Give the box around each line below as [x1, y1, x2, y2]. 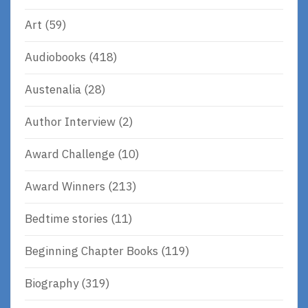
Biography [25, 276, 78, 291]
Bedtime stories [25, 211, 108, 227]
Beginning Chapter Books [25, 243, 158, 259]
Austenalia [25, 82, 81, 98]
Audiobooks [25, 49, 86, 65]
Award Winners [25, 179, 105, 195]
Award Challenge [25, 146, 115, 162]
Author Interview [25, 114, 115, 130]
